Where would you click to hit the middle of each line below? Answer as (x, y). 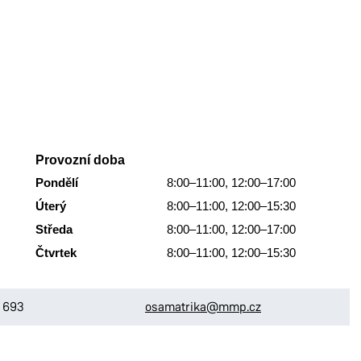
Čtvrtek (56, 253)
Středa (54, 229)
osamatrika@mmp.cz (203, 307)
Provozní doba (80, 160)
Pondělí (57, 183)
